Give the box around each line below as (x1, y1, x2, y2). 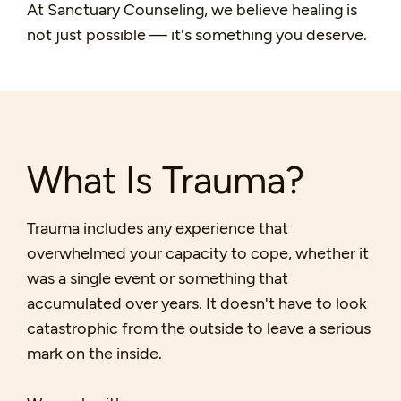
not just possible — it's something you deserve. (27, 24, 367, 45)
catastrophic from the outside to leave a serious (27, 318, 371, 338)
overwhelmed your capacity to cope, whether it (27, 243, 369, 263)
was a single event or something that (27, 268, 288, 288)
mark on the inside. (27, 343, 162, 363)
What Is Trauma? (27, 156, 304, 201)
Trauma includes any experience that (27, 218, 288, 238)
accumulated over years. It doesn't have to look (27, 293, 367, 313)
